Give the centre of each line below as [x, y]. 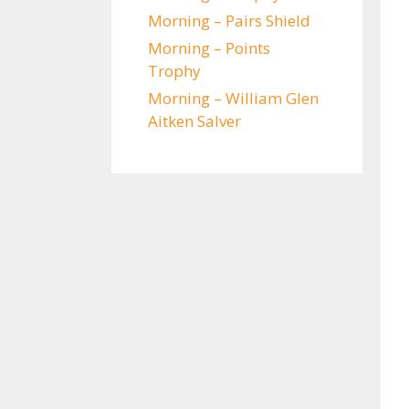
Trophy [174, 71]
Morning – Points [209, 48]
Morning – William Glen [233, 98]
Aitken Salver [194, 121]
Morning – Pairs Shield [229, 21]
